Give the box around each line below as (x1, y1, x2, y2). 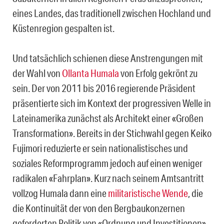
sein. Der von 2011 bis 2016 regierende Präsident (12, 82, 195, 94)
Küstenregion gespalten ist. (12, 22, 114, 34)
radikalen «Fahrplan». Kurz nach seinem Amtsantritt (12, 172, 204, 184)
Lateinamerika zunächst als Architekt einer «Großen (12, 112, 203, 124)
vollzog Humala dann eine (12, 187, 108, 199)
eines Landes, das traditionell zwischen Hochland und (12, 7, 211, 19)
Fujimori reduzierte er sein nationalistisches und (12, 142, 188, 154)
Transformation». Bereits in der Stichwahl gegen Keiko (12, 127, 211, 139)
